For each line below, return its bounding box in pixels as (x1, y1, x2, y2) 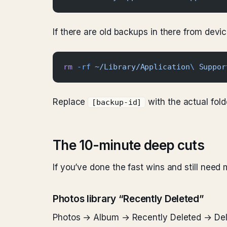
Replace (53, 97, 88, 107)
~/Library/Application (90, 63, 190, 71)
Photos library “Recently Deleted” (53, 193, 204, 205)
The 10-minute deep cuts (53, 137, 205, 153)
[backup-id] (92, 98, 142, 106)
